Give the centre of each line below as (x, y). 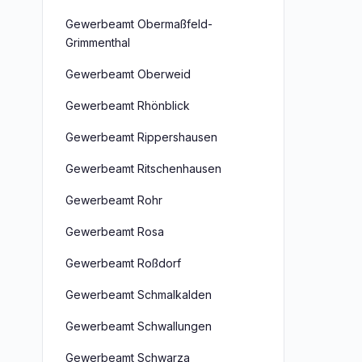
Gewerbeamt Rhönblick (128, 105)
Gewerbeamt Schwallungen (139, 326)
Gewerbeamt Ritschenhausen (143, 168)
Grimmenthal (98, 42)
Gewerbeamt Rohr (114, 200)
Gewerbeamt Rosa (115, 232)
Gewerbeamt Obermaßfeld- (139, 24)
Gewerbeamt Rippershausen (141, 137)
